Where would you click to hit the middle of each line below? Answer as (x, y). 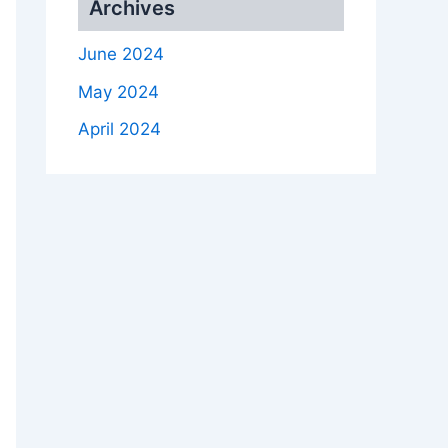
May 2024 (118, 91)
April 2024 (119, 129)
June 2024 (121, 53)
